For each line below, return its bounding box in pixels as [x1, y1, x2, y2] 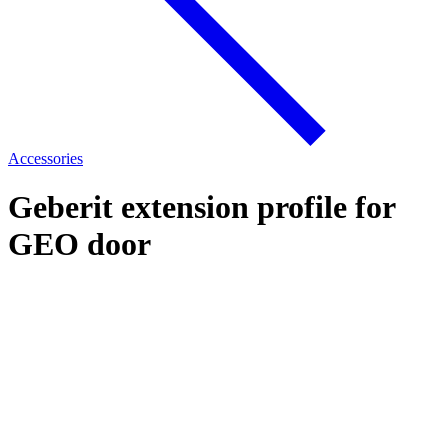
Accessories [8, 150, 83, 167]
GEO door [8, 226, 151, 263]
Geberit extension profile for [8, 189, 395, 226]
